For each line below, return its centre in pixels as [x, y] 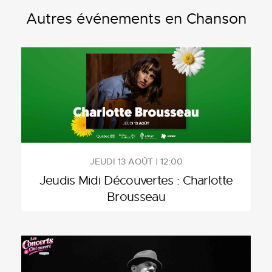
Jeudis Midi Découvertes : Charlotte [136, 180]
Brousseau [136, 197]
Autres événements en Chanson [136, 19]
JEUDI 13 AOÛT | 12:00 [136, 161]
